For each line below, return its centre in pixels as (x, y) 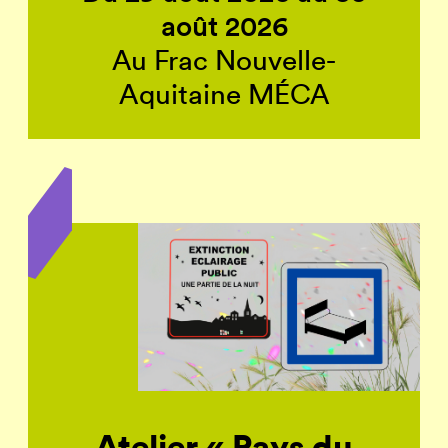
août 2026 (224, 25)
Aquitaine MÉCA (224, 93)
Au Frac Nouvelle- (224, 59)
